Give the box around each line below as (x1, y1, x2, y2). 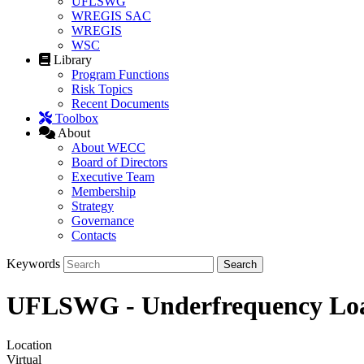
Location (6, 338, 52, 353)
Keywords (6, 257, 60, 271)
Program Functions (71, 67, 169, 82)
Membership (71, 184, 136, 199)
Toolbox (55, 111, 98, 126)
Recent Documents (71, 97, 169, 111)
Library (54, 53, 92, 67)
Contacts (71, 228, 116, 243)
